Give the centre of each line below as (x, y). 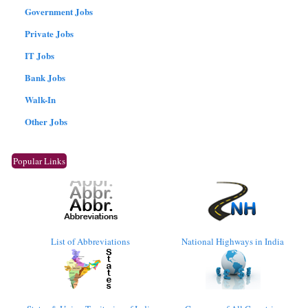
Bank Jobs (45, 77)
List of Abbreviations (90, 241)
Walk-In (40, 99)
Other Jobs (46, 121)
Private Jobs (49, 33)
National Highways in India (233, 241)
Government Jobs (59, 11)
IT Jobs (40, 55)
